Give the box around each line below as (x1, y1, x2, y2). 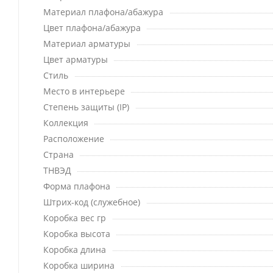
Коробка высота (43, 228, 110, 240)
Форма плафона (43, 180, 110, 193)
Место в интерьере (43, 85, 125, 97)
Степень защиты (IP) (43, 101, 129, 113)
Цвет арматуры (43, 54, 108, 66)
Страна (43, 149, 74, 161)
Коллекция (43, 117, 88, 129)
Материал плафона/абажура (43, 6, 163, 18)
